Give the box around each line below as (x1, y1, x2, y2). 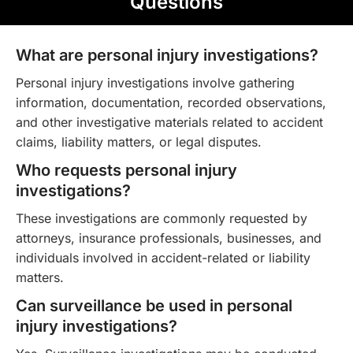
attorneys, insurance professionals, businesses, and (16, 229, 321, 246)
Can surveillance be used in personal (16, 295, 292, 315)
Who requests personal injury (16, 160, 237, 180)
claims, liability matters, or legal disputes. (16, 133, 262, 150)
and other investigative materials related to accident (16, 113, 323, 130)
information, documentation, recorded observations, (16, 94, 326, 110)
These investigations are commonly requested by (16, 210, 307, 226)
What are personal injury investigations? (16, 45, 318, 65)
